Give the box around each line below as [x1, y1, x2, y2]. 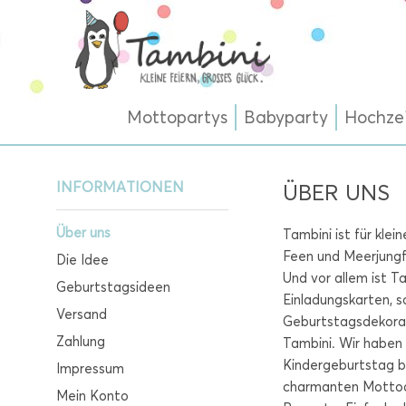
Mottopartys [127, 107, 227, 128]
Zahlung [56, 333, 105, 350]
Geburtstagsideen [56, 278, 170, 295]
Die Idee [56, 251, 109, 268]
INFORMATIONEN [56, 179, 184, 196]
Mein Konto [56, 387, 129, 404]
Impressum [56, 360, 124, 377]
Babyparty [244, 107, 328, 128]
